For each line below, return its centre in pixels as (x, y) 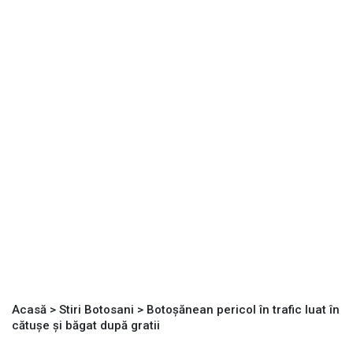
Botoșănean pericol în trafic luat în (243, 310)
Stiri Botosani (97, 310)
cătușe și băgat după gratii (86, 326)
